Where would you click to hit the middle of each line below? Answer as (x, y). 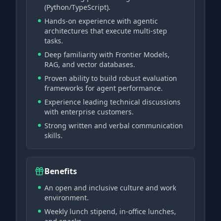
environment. (67, 198)
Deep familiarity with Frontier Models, (107, 55)
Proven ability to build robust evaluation (111, 78)
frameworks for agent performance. (104, 88)
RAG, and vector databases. (90, 64)
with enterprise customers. (89, 112)
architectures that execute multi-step (106, 31)
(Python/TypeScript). (77, 7)
